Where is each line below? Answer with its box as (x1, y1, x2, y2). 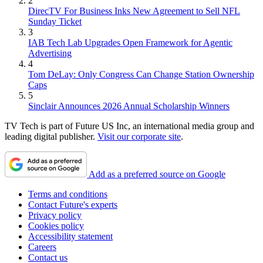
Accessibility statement (28, 231, 113, 241)
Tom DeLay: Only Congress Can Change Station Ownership (28, 69, 254, 79)
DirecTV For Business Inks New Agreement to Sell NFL (28, 5, 240, 16)
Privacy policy (28, 210, 82, 220)
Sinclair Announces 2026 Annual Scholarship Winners (28, 100, 230, 111)
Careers (28, 241, 56, 252)
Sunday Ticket (28, 16, 82, 26)
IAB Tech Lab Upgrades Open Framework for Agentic (28, 37, 232, 48)
